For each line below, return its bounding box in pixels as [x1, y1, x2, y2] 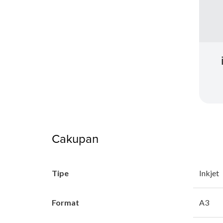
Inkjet [199, 168, 219, 178]
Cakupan [52, 129, 99, 147]
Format [52, 197, 79, 207]
